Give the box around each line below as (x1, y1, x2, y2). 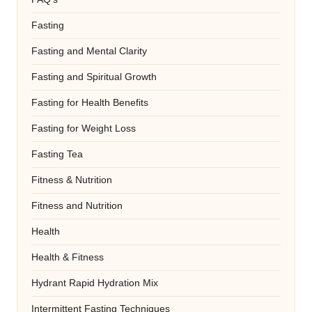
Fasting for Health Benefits (31, 97, 148, 109)
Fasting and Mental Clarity (31, 46, 147, 57)
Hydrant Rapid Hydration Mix (31, 278, 158, 289)
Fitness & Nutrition (31, 175, 112, 186)
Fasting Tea (31, 149, 83, 160)
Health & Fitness (31, 252, 104, 263)
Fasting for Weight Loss (31, 123, 136, 134)
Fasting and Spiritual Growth (31, 72, 157, 83)
